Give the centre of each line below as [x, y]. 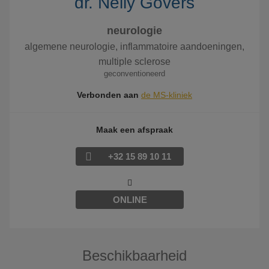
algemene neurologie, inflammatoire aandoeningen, [134, 47]
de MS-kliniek [167, 95]
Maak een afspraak [134, 130]
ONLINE [130, 200]
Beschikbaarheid [134, 255]
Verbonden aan [108, 95]
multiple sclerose [134, 62]
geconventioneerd [134, 74]
